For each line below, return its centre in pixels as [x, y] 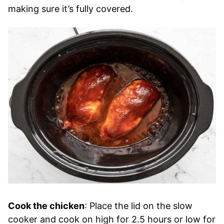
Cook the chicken [46, 206]
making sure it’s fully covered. [70, 9]
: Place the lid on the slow [138, 206]
